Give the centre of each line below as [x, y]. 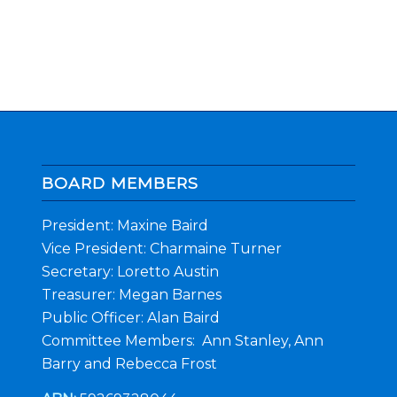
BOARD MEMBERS [120, 183]
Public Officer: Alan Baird [130, 317]
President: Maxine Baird [125, 225]
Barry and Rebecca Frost [129, 363]
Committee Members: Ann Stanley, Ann [182, 340]
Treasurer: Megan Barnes [131, 294]
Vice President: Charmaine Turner [161, 248]
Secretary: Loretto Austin [130, 271]
